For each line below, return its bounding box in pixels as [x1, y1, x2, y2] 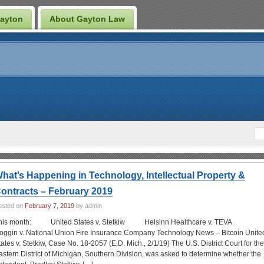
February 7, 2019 [25, 202, 74, 209]
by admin [74, 202, 102, 209]
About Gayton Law [49, 14, 125, 24]
